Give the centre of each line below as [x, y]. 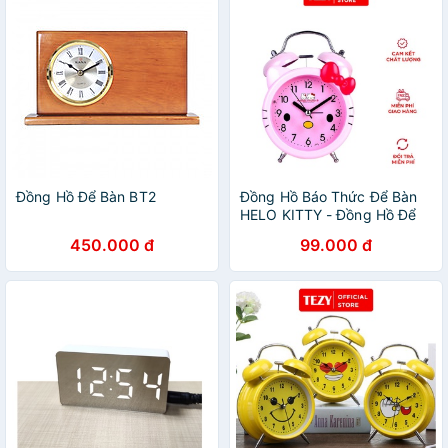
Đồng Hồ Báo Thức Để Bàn [329, 196]
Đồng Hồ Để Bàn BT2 [86, 196]
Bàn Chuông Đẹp [296, 232]
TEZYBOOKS [282, 250]
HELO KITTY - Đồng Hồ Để [328, 214]
